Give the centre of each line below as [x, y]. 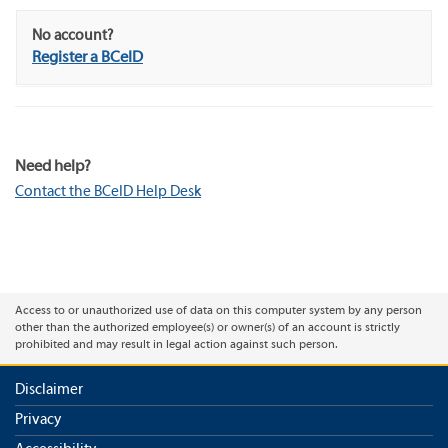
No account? [72, 36]
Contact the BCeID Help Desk [108, 192]
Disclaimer [49, 390]
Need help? [53, 167]
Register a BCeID [87, 58]
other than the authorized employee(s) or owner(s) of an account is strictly [207, 328]
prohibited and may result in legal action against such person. [176, 345]
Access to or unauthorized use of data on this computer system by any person [218, 311]
